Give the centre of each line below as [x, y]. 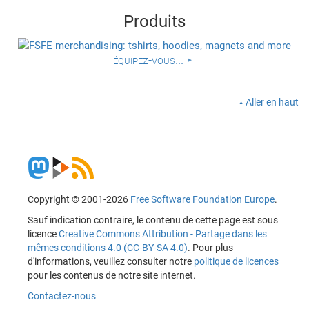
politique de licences [236, 261]
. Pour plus [210, 248]
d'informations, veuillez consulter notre [111, 261]
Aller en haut [272, 102]
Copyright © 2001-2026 [79, 199]
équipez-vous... [148, 60]
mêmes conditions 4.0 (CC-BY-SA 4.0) [108, 248]
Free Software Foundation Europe [202, 199]
